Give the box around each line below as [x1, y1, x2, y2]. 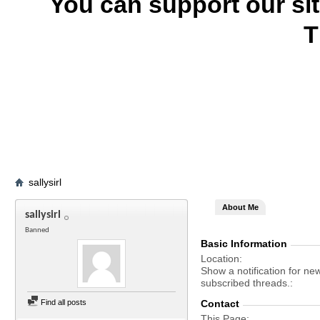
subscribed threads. [201, 277, 290, 289]
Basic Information [201, 238, 287, 249]
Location [201, 253, 239, 264]
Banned [25, 226, 49, 234]
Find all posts [39, 298, 86, 306]
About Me [222, 203, 259, 211]
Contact [201, 298, 239, 309]
